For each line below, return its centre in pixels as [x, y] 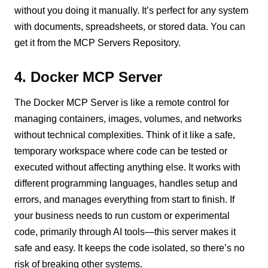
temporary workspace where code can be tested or [121, 151]
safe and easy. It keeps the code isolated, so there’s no [130, 248]
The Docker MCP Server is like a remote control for [122, 102]
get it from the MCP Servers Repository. [98, 42]
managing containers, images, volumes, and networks [128, 118]
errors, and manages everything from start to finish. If [125, 199]
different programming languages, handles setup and [126, 183]
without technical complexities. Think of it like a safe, [125, 135]
